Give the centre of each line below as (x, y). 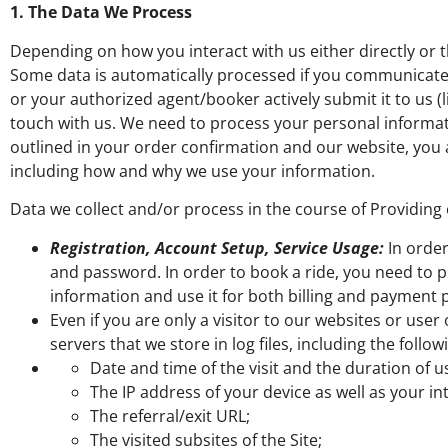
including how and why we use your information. (192, 170)
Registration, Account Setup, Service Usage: (217, 247)
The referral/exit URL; (172, 415)
